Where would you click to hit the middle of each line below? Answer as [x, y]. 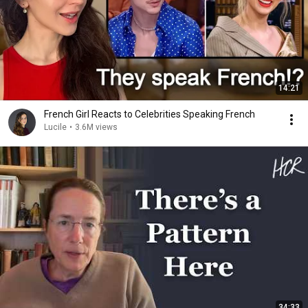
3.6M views [96, 127]
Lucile [55, 127]
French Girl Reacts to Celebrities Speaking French [150, 114]
